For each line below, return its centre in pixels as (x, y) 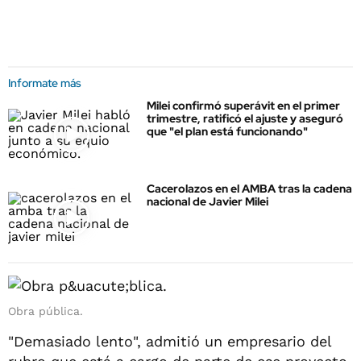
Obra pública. (46, 311)
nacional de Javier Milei (207, 202)
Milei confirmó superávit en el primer (243, 106)
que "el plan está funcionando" (227, 131)
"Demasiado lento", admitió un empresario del (170, 341)
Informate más (45, 83)
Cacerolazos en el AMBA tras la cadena (249, 189)
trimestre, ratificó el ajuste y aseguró (245, 118)
